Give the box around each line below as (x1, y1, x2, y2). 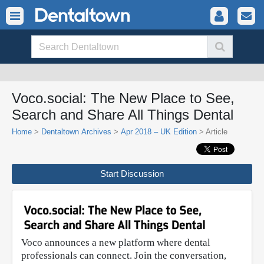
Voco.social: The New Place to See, (12, 90, 235, 106)
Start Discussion (100, 169, 164, 179)
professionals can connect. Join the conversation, (21, 250, 226, 262)
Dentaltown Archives (41, 127, 111, 136)
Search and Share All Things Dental (12, 107, 233, 123)
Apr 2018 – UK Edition (121, 127, 197, 136)
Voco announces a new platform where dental (21, 237, 210, 249)
